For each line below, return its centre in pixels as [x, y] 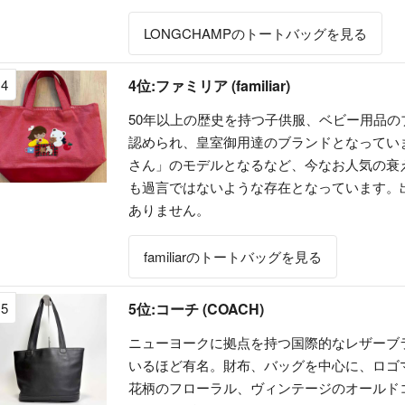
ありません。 [170, 209]
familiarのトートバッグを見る [233, 256]
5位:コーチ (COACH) [197, 308]
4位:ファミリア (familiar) [210, 85]
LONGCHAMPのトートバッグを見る [256, 33]
